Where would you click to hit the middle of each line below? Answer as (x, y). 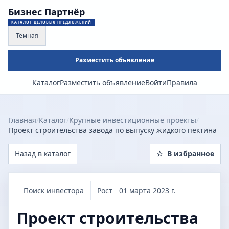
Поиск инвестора (54, 190)
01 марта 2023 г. (147, 190)
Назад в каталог (43, 154)
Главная (22, 120)
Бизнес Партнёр (47, 12)
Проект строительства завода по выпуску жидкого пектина (112, 130)
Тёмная (27, 36)
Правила (182, 83)
